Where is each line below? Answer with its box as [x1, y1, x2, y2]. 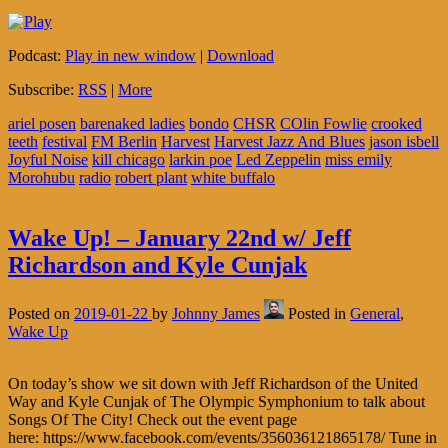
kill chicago [92, 150, 165, 168]
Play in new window [65, 46, 196, 64]
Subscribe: [8, 80, 78, 98]
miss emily [325, 150, 392, 168]
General [350, 304, 400, 322]
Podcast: [8, 46, 65, 64]
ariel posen [8, 114, 76, 132]
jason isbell [369, 132, 439, 150]
